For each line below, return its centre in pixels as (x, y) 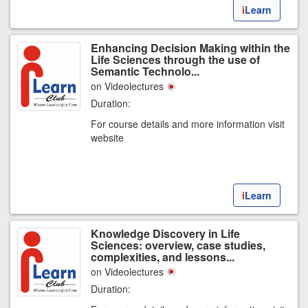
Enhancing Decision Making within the (190, 47)
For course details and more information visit (188, 123)
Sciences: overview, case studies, (178, 245)
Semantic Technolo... (145, 71)
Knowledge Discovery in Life (165, 233)
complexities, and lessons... (163, 256)
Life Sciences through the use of (175, 59)
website (107, 137)
